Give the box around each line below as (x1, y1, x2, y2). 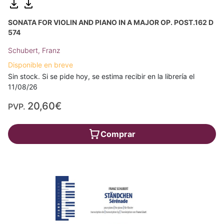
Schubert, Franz (8, 46, 60, 55)
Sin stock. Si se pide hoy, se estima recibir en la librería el (8, 72, 194, 81)
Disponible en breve (8, 60, 73, 69)
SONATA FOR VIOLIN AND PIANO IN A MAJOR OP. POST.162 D (8, 18, 213, 27)
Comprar (100, 129, 135, 139)
